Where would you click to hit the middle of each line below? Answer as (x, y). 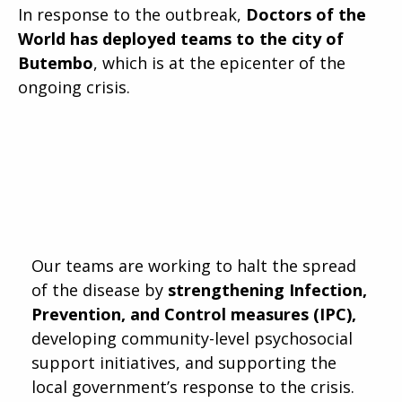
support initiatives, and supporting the (184, 362)
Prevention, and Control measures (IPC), (194, 314)
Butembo (56, 62)
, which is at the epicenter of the (219, 62)
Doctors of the (306, 14)
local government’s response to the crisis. (195, 386)
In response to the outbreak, (132, 14)
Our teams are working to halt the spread (194, 265)
